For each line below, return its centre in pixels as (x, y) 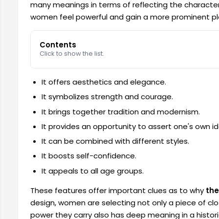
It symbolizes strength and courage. (107, 97)
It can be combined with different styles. (115, 141)
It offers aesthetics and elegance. (104, 82)
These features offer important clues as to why (118, 190)
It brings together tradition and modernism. (120, 111)
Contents (58, 45)
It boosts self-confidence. (89, 156)
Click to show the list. (72, 54)
